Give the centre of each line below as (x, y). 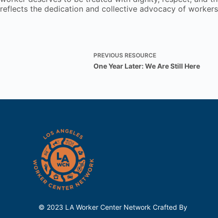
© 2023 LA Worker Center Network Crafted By (114, 207)
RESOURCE (140, 55)
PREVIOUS (109, 55)
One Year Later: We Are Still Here (147, 66)
